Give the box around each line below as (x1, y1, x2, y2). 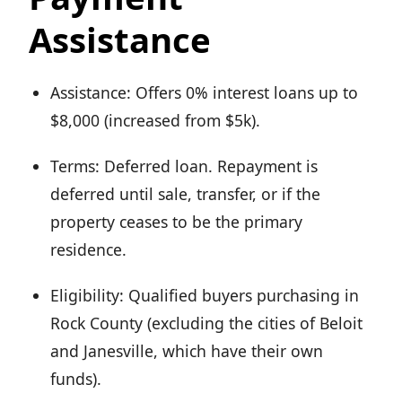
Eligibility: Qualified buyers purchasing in (50, 284, 359, 307)
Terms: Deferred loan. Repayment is (50, 155, 318, 178)
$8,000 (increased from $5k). (50, 109, 260, 132)
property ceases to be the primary (50, 211, 302, 233)
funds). (50, 368, 101, 390)
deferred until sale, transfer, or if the (50, 183, 320, 205)
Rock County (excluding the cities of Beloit (50, 312, 363, 335)
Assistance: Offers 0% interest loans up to (50, 82, 358, 104)
